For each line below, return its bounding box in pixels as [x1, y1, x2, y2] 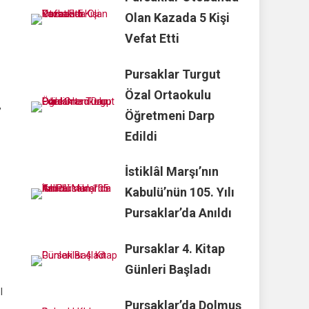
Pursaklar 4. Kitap [125, 241, 226, 256]
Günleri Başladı [125, 262, 212, 277]
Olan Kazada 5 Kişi [125, 10, 230, 25]
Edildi [125, 128, 158, 143]
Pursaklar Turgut [125, 66, 221, 81]
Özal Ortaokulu [125, 87, 212, 102]
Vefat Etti [125, 30, 180, 46]
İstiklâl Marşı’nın [125, 164, 219, 179]
